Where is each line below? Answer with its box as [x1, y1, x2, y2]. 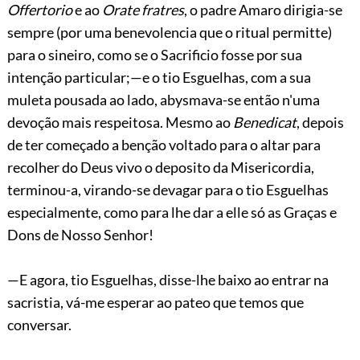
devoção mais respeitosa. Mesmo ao [6, 112, 233, 131]
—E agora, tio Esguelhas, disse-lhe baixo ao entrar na [6, 270, 329, 288]
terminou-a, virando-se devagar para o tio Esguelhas [6, 180, 329, 198]
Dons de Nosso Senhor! [6, 225, 153, 243]
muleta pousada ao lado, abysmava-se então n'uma [6, 90, 320, 108]
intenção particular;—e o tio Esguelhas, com [6, 67, 280, 86]
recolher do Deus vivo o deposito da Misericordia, [6, 157, 314, 176]
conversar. [6, 315, 72, 333]
